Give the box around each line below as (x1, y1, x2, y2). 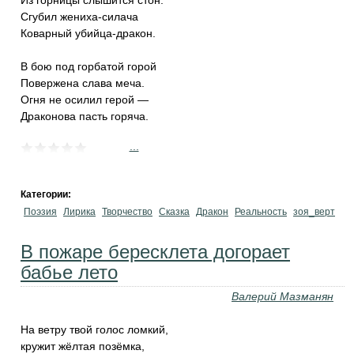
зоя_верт (293, 206, 335, 217)
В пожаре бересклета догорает (21, 241, 290, 262)
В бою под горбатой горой (21, 60, 156, 73)
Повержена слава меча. (21, 77, 145, 89)
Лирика (63, 206, 96, 217)
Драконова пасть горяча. (21, 110, 149, 122)
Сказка (159, 206, 190, 217)
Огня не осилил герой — (21, 93, 149, 106)
